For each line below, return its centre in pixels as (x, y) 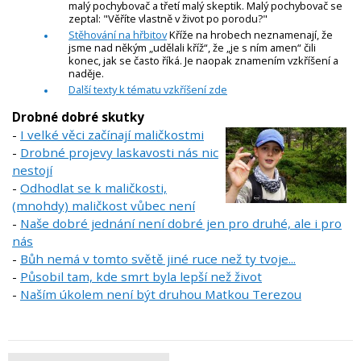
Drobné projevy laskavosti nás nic (119, 153)
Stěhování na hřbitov (118, 35)
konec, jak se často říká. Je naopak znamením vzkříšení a (203, 61)
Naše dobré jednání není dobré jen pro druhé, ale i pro (181, 224)
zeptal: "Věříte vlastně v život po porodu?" (169, 19)
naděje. (86, 74)
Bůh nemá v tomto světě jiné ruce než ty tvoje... (158, 259)
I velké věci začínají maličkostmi (112, 135)
